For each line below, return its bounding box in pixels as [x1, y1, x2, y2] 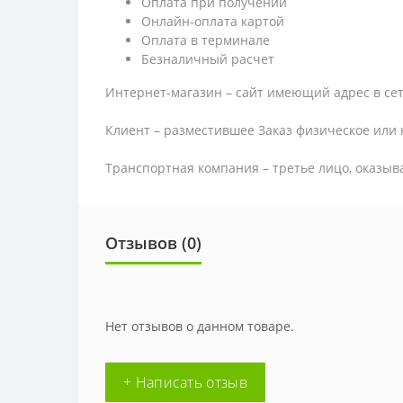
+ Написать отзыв [123, 372, 247, 392]
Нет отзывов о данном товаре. [105, 318, 294, 335]
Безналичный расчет [141, 50, 274, 67]
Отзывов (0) [105, 232, 201, 254]
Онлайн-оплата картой [141, 13, 284, 30]
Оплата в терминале [141, 31, 270, 49]
